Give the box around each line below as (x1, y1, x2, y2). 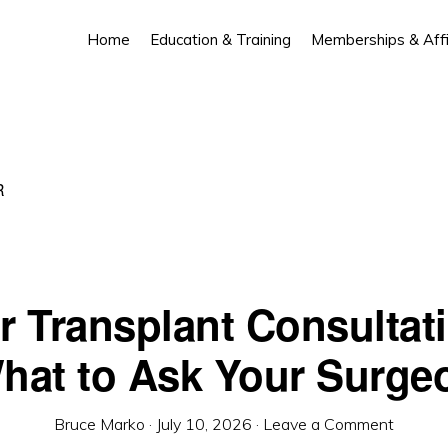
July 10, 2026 (156, 414, 252, 434)
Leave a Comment (263, 414, 394, 434)
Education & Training (150, 30, 291, 49)
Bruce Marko (54, 414, 145, 434)
